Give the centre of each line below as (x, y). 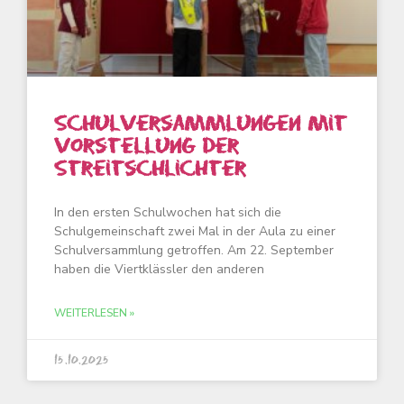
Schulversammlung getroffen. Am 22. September (194, 250)
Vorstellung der (147, 146)
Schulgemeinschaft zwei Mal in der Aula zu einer (195, 231)
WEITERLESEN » (94, 313)
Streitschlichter (150, 169)
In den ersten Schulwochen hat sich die (168, 212)
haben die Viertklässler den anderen (159, 269)
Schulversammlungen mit (201, 124)
